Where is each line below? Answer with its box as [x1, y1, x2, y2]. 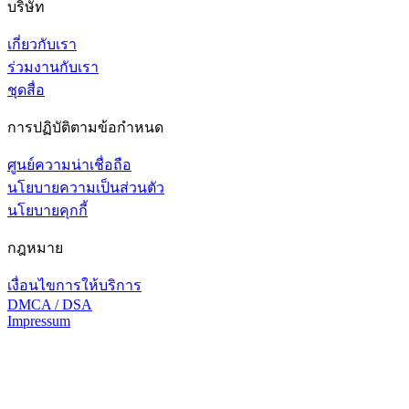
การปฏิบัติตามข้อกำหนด [7, 119, 163, 135]
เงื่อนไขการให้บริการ [7, 277, 142, 293]
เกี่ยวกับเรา [7, 36, 77, 52]
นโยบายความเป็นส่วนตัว [7, 179, 164, 195]
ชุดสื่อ [7, 81, 45, 98]
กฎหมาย [7, 239, 63, 256]
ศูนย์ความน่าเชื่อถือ [7, 156, 131, 173]
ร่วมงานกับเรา [7, 58, 99, 75]
